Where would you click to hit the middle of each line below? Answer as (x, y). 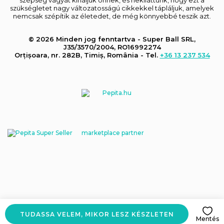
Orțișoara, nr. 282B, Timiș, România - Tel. (87, 55)
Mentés (207, 219)
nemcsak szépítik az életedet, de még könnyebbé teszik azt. (112, 16)
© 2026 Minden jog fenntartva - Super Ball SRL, (112, 39)
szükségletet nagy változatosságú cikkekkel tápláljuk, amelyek (112, 8)
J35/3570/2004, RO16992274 (112, 47)
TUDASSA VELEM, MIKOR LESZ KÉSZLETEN (97, 214)
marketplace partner (113, 132)
